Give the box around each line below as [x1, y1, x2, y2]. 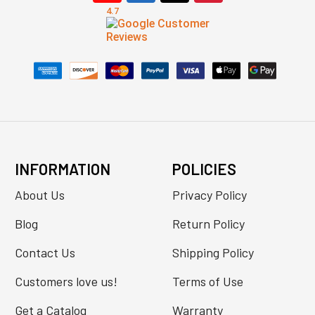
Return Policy [172, 216, 245, 232]
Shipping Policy [172, 245, 254, 261]
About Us [14, 187, 65, 203]
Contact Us [14, 245, 75, 261]
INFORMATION [14, 160, 110, 179]
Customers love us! [14, 274, 117, 290]
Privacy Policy [172, 187, 247, 203]
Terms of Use [172, 274, 243, 290]
